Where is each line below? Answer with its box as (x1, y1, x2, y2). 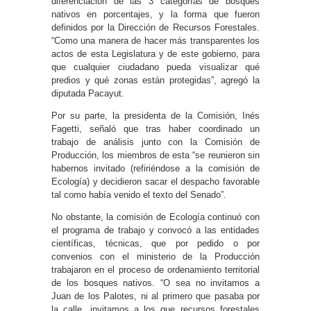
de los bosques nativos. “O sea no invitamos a (51, 277, 260, 288)
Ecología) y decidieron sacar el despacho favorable (51, 176, 260, 187)
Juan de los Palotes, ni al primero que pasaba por (51, 290, 260, 301)
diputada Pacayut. (51, 87, 124, 99)
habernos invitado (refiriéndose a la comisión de (51, 162, 260, 174)
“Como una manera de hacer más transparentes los (51, 35, 260, 46)
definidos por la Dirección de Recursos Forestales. (51, 22, 260, 33)
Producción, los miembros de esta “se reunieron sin (51, 149, 260, 160)
